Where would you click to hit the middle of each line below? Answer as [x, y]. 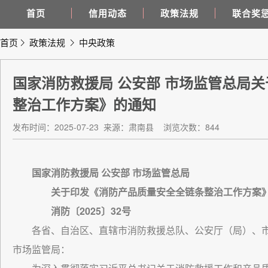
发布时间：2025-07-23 [57, 127]
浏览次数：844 [191, 127]
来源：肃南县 [129, 127]
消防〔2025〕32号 [81, 211]
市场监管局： [41, 249]
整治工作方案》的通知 [84, 104]
